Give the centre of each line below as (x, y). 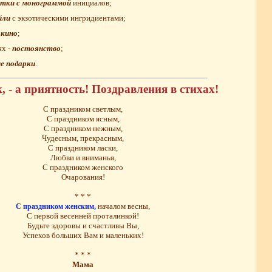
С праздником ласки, (83, 148)
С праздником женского (83, 167)
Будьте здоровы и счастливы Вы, (83, 225)
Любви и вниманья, (83, 157)
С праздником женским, (56, 206)
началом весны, (123, 206)
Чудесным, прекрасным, (83, 138)
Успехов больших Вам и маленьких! (83, 235)
